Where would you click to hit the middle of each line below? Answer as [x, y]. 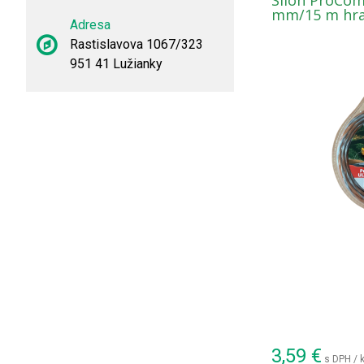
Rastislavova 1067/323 [136, 44]
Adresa [90, 25]
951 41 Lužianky [116, 64]
